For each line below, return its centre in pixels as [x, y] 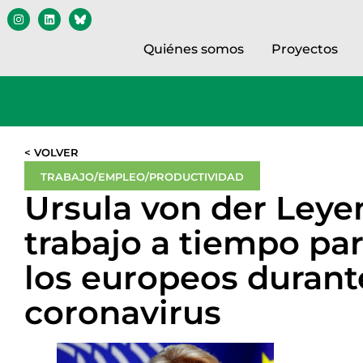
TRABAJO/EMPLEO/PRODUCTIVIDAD [142, 177]
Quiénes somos [194, 49]
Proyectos [305, 49]
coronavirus [122, 312]
